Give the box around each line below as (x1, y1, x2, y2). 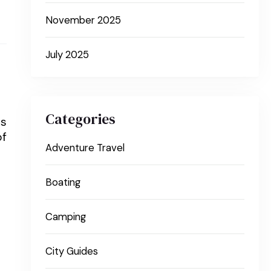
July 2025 (45, 48, 90, 62)
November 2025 (45, 14, 122, 27)
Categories (45, 109, 116, 129)
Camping (45, 211, 87, 224)
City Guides (45, 245, 99, 258)
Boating (45, 176, 81, 189)
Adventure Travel (45, 142, 125, 155)
